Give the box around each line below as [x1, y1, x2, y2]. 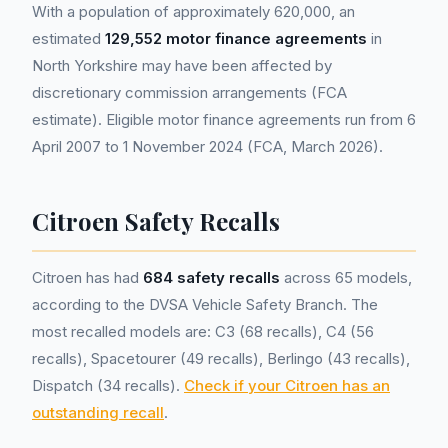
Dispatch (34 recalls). [32, 376, 184, 395]
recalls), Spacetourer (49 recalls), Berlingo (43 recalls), [32, 349, 410, 368]
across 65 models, [280, 268, 412, 287]
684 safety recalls [143, 268, 280, 287]
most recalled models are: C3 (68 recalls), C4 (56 [32, 322, 374, 341]
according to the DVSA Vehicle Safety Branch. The [32, 295, 378, 314]
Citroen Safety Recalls [32, 205, 280, 237]
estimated [32, 29, 105, 48]
